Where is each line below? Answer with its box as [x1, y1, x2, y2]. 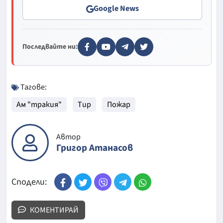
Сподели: [11, 175, 47, 188]
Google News [93, 3, 139, 14]
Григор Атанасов [56, 140, 133, 155]
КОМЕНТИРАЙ [30, 205, 79, 216]
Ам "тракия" [16, 99, 62, 111]
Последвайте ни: [22, 42, 78, 52]
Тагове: [19, 82, 47, 93]
